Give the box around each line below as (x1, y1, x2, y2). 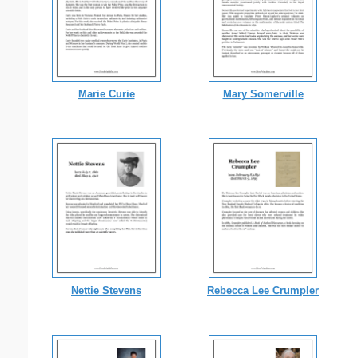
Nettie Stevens (71, 284, 141, 296)
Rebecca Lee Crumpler (207, 284, 319, 296)
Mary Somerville (222, 87, 304, 100)
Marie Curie (78, 87, 135, 100)
